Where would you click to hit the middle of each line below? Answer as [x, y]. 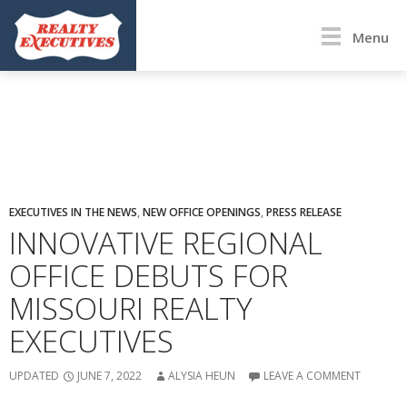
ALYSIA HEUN [202, 375]
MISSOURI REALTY [131, 308]
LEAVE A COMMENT [312, 375]
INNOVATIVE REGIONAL [166, 243]
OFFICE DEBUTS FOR [149, 275]
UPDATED [35, 375]
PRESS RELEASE [304, 212]
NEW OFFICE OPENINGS [202, 212]
